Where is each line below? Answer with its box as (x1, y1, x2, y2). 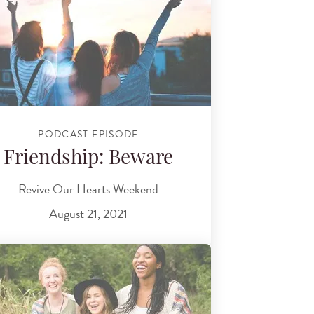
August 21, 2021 (49, 204, 128, 224)
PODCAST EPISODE (38, 126, 139, 142)
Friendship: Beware (4, 149, 173, 170)
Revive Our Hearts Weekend (18, 179, 158, 198)
